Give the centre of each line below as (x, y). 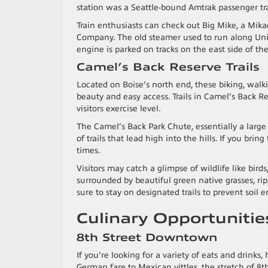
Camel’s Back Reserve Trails (170, 67)
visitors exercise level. (120, 109)
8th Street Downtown (149, 237)
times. (89, 150)
